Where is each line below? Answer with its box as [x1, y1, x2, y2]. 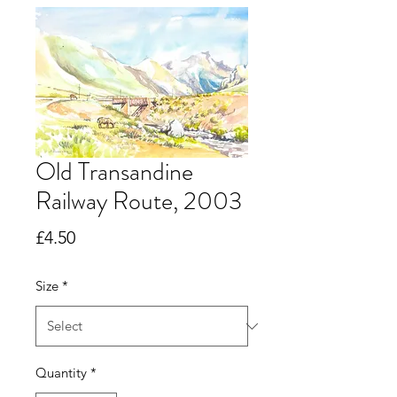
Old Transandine [35, 154, 193, 191]
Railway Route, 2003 [35, 183, 242, 220]
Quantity [35, 364, 87, 382]
